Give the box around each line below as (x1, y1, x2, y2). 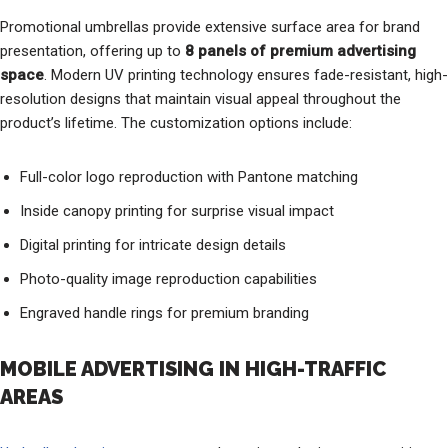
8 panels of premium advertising (185, 41, 416, 60)
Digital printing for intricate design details (20, 235, 286, 254)
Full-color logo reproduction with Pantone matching (20, 167, 358, 186)
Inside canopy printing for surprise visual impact (20, 201, 334, 220)
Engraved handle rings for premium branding (20, 303, 309, 322)
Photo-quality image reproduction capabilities (20, 269, 317, 288)
